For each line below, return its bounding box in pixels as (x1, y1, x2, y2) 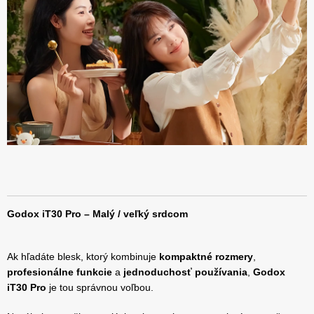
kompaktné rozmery (159, 251, 253, 263)
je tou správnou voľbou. (46, 282, 153, 294)
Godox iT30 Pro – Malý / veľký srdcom (7, 208, 188, 220)
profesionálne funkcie (7, 266, 112, 278)
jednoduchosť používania (123, 266, 247, 278)
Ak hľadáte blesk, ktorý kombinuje (7, 251, 159, 263)
